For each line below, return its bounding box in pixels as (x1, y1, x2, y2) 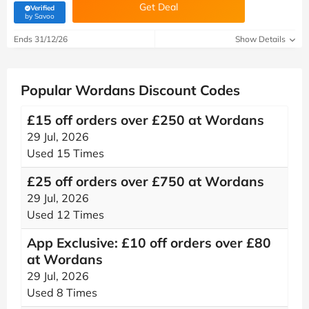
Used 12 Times (27, 208, 104, 221)
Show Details (235, 34, 288, 44)
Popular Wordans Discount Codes (21, 81, 240, 99)
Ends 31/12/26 (14, 34, 68, 44)
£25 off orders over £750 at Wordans (27, 173, 264, 190)
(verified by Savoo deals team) (39, 10, 134, 19)
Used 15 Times (27, 146, 104, 160)
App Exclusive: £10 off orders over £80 (27, 235, 271, 251)
